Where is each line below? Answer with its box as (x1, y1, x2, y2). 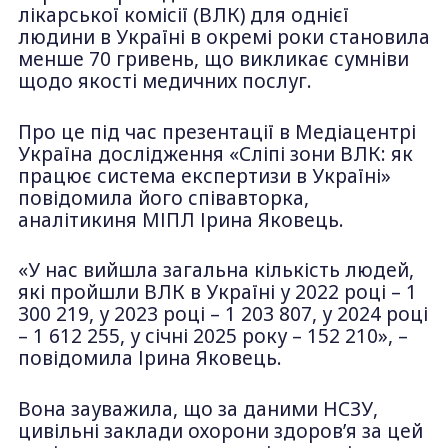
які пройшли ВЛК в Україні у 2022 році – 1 (17, 279, 417, 306)
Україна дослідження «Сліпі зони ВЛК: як (17, 140, 413, 167)
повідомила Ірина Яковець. (17, 345, 282, 372)
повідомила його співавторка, (17, 184, 309, 211)
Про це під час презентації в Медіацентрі (17, 118, 416, 145)
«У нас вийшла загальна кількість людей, (17, 257, 414, 284)
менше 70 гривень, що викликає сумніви (17, 45, 409, 72)
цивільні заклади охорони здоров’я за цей (17, 417, 423, 444)
